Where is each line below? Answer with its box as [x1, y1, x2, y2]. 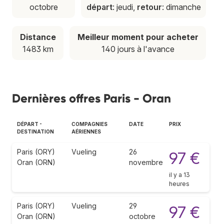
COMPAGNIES [71, 120, 107, 127]
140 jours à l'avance [101, 43, 174, 54]
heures [169, 179, 189, 187]
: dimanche [161, 1, 201, 12]
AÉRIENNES [71, 128, 101, 134]
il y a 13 [169, 170, 190, 178]
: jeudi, [112, 1, 137, 12]
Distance [19, 31, 56, 42]
